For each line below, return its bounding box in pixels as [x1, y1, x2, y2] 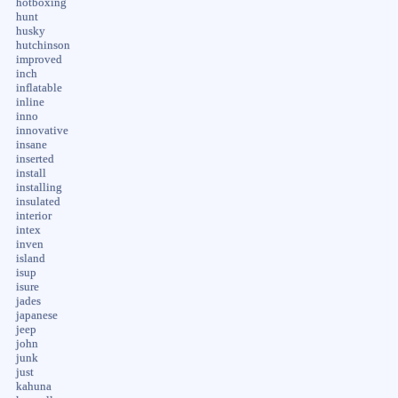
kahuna [15, 379, 52, 393]
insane [15, 138, 47, 151]
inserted [15, 152, 54, 165]
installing [15, 180, 62, 194]
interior [15, 209, 52, 222]
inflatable [15, 81, 62, 94]
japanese [15, 308, 58, 322]
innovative [15, 123, 68, 137]
